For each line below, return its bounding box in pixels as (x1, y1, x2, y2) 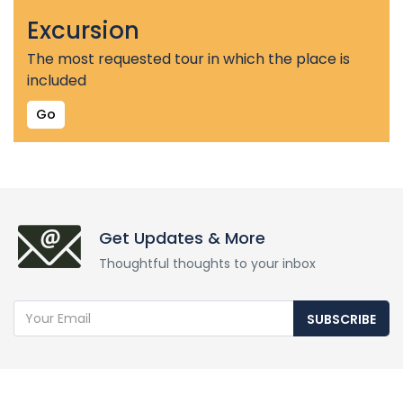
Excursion (27, 14, 139, 47)
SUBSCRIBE (307, 310, 376, 328)
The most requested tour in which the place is (27, 49, 350, 69)
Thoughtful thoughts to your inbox (99, 255, 316, 273)
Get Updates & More (99, 227, 265, 249)
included (27, 70, 86, 91)
